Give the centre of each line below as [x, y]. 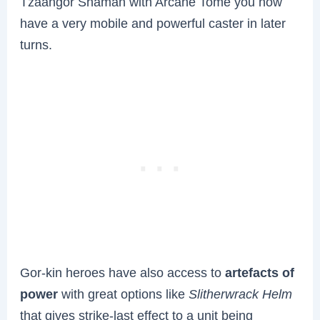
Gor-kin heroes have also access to [123, 273]
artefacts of [260, 273]
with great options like [124, 294]
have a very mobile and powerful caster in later [153, 24]
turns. [36, 45]
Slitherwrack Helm [241, 294]
